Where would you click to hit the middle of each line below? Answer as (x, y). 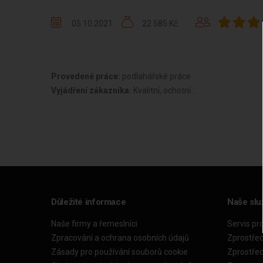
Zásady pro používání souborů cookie (119, 252)
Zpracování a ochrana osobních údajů (120, 237)
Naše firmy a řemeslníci (94, 223)
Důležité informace (89, 202)
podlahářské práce (156, 76)
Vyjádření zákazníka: (91, 90)
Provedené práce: (87, 76)
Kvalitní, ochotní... (164, 90)
